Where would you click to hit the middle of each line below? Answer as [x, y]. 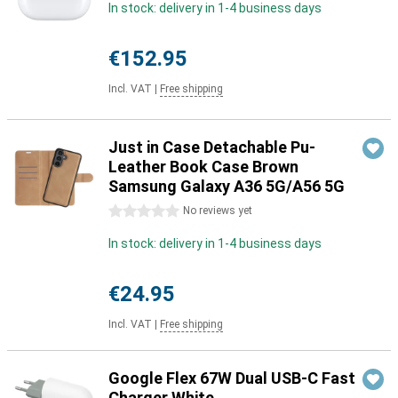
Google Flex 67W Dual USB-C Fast [232, 378]
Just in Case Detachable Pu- [212, 147]
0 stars [129, 211]
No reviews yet [218, 211]
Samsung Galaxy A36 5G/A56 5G [227, 186]
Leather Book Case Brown [203, 167]
